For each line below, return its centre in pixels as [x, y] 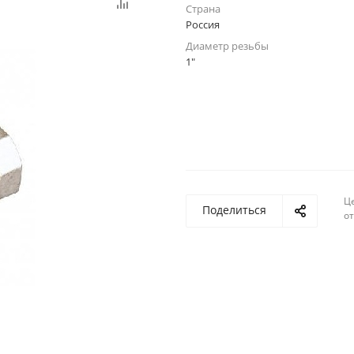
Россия [203, 25]
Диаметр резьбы [227, 46]
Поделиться [234, 210]
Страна [203, 9]
